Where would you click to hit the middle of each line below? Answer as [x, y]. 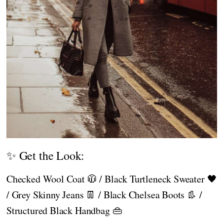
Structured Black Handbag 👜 [64, 211]
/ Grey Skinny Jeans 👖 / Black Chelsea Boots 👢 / [104, 195]
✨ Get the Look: [46, 156]
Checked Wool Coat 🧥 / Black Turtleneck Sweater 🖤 [112, 179]
